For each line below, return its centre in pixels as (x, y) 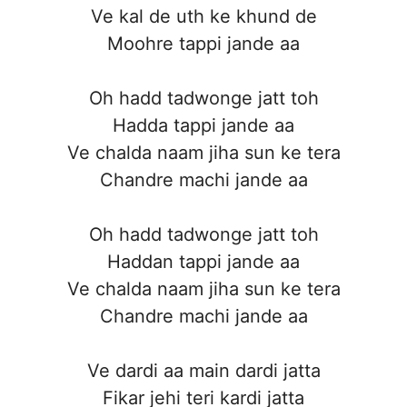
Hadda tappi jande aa (203, 125)
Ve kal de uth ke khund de (203, 16)
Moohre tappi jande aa (203, 43)
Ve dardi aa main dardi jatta (203, 370)
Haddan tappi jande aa (203, 261)
